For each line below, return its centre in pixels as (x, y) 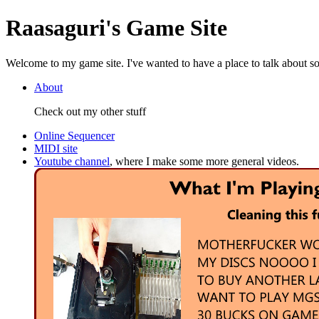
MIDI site (56, 148)
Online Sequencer (74, 135)
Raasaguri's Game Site (116, 28)
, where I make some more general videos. (204, 161)
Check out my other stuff (90, 111)
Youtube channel (72, 161)
